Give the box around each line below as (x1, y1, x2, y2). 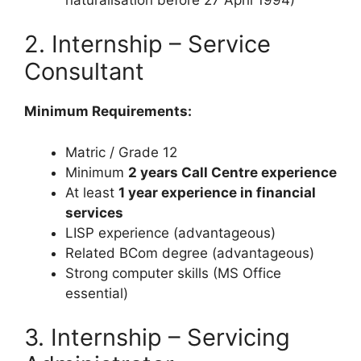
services (65, 204, 123, 221)
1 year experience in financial (118, 184, 316, 201)
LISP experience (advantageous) (65, 224, 276, 241)
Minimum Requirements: (24, 103, 192, 120)
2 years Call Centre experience (128, 164, 337, 180)
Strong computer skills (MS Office (65, 264, 281, 281)
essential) (65, 284, 128, 301)
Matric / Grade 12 (65, 143, 177, 160)
